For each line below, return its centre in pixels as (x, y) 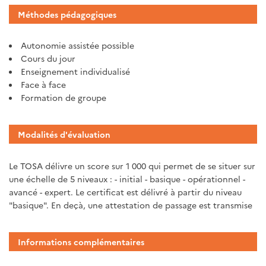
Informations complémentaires (81, 241)
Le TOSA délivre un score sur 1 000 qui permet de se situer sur (132, 165)
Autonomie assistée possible (77, 45)
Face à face (43, 85)
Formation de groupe (64, 98)
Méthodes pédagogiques (67, 15)
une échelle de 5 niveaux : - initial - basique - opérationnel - (127, 178)
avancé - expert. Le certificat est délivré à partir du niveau (125, 191)
